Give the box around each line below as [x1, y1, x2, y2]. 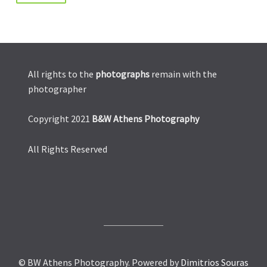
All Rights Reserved [28, 142, 107, 155]
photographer [28, 82, 86, 95]
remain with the [150, 67, 217, 80]
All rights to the [28, 67, 95, 80]
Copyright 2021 [28, 113, 92, 125]
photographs [95, 67, 150, 80]
